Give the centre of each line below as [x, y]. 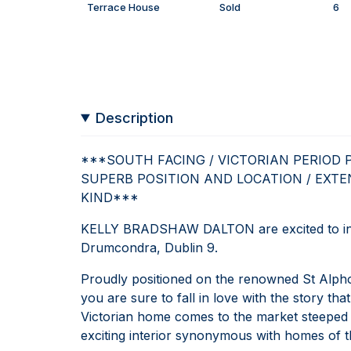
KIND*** [110, 197]
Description [135, 118]
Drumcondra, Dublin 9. [149, 247]
